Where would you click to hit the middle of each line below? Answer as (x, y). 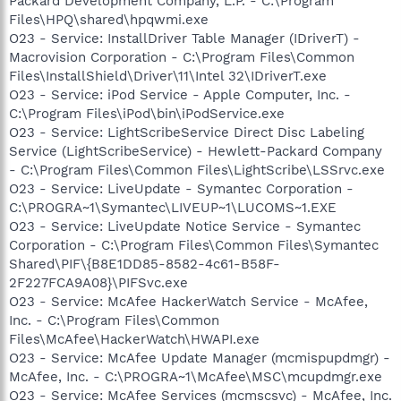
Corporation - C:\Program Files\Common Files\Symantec (194, 245)
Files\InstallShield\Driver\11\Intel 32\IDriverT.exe (168, 76)
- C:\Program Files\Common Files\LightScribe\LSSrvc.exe (197, 170)
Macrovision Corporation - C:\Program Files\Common (182, 57)
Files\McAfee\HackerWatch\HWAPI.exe (134, 339)
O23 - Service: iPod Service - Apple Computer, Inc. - (180, 94)
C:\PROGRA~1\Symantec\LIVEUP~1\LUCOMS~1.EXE (173, 207)
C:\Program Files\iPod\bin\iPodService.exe (147, 113)
